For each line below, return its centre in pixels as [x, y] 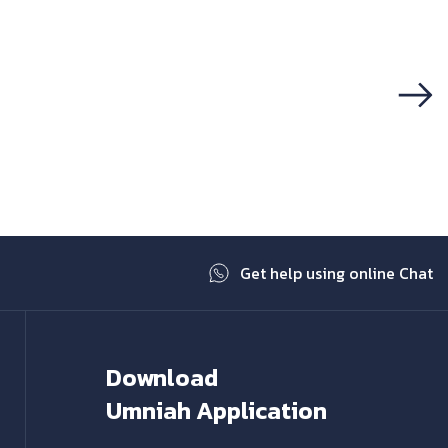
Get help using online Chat [336, 273]
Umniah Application [216, 410]
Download [161, 377]
